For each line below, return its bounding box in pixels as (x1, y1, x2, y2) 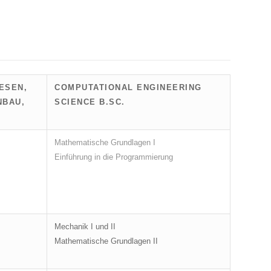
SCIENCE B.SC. (54, 97, 125, 107)
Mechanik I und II (54, 222, 116, 232)
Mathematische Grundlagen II (54, 237, 158, 246)
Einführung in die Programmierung (54, 152, 173, 162)
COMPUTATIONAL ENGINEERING (54, 83, 202, 93)
